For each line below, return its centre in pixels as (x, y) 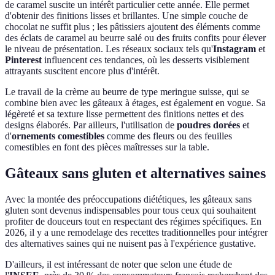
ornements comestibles (58, 136)
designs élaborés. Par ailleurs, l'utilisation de (91, 125)
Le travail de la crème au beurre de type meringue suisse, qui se (127, 92)
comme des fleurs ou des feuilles (168, 136)
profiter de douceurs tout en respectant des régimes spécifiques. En (133, 222)
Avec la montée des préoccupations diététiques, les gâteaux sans (128, 199)
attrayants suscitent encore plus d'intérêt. (82, 71)
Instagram (234, 49)
